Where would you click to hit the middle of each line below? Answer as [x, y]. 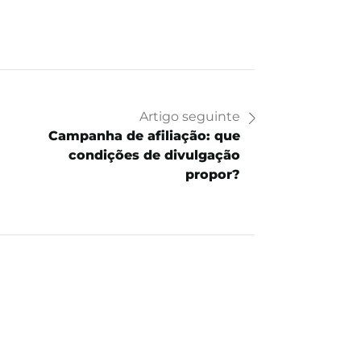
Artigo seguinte [190, 117]
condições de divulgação [154, 156]
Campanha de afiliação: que [144, 136]
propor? [213, 175]
